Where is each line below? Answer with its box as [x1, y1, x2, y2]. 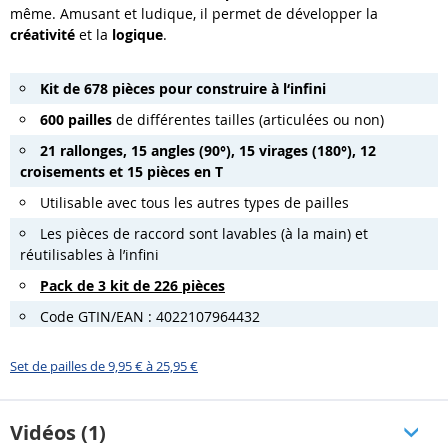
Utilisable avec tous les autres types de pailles [40, 193, 349, 213]
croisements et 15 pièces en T [20, 162, 223, 182]
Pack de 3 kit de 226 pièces [40, 276, 225, 296]
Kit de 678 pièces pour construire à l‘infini [40, 79, 326, 99]
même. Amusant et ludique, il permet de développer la [10, 4, 378, 24]
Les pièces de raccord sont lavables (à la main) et [40, 224, 368, 244]
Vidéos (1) [10, 418, 106, 446]
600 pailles [40, 110, 112, 130]
